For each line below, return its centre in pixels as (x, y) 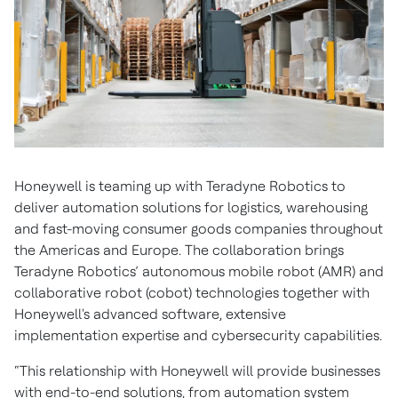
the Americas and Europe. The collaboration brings (179, 251)
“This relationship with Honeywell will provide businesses (197, 371)
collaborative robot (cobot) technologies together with (192, 293)
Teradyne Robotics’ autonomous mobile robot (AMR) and (199, 272)
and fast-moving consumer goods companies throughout (199, 229)
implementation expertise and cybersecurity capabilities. (198, 336)
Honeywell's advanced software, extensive (150, 314)
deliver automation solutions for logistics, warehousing (191, 208)
